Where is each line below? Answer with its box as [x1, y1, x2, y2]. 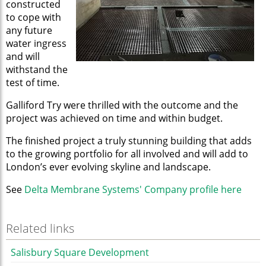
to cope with [6, 11, 61, 24]
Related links [6, 220, 74, 237]
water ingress [6, 37, 66, 50]
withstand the [6, 63, 68, 77]
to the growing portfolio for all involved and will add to [6, 147, 248, 161]
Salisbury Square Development [11, 246, 149, 259]
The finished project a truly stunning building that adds [6, 134, 252, 148]
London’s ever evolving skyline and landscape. [6, 160, 211, 174]
